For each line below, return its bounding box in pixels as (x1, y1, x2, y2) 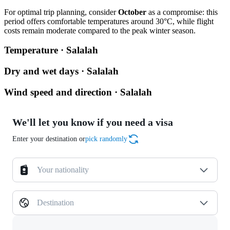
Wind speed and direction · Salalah (4, 86, 152, 98)
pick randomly (85, 135, 127, 143)
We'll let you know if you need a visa (12, 117, 173, 128)
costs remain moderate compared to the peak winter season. (4, 26, 196, 35)
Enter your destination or (12, 135, 85, 143)
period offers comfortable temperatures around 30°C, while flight (4, 16, 214, 26)
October (118, 7, 146, 16)
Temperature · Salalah (4, 45, 98, 56)
